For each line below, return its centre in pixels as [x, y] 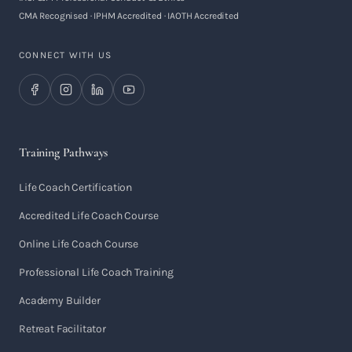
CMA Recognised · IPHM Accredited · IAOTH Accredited [129, 16]
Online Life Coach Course [79, 244]
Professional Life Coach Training [96, 272]
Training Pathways [64, 152]
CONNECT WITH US [65, 55]
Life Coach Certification [76, 187]
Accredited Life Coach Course [89, 216]
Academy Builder [60, 301]
